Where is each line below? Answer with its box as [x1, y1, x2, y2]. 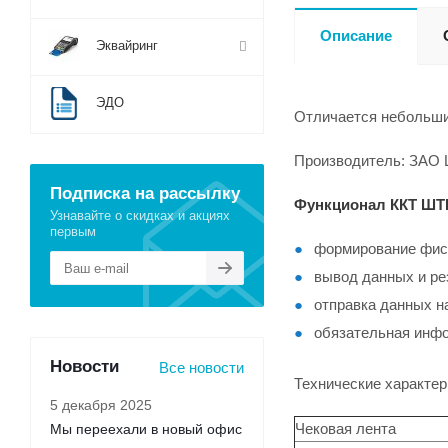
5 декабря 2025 [50, 397, 152, 413]
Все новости [159, 359, 244, 376]
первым [50, 224, 96, 239]
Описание [320, 27, 392, 44]
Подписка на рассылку [50, 183, 240, 203]
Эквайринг [96, 38, 158, 53]
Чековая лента [295, 420, 396, 437]
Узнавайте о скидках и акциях [50, 208, 230, 223]
